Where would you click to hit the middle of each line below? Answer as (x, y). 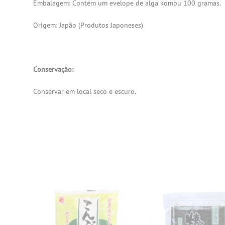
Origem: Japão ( (57, 25)
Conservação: (53, 69)
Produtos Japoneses (111, 25)
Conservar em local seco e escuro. (85, 91)
